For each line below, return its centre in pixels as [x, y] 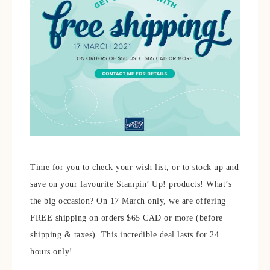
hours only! [52, 252]
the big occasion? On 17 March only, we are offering [128, 201]
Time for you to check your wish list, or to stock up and [134, 167]
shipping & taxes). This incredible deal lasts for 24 [124, 235]
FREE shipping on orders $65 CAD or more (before [127, 218]
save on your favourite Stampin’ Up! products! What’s [131, 184]
